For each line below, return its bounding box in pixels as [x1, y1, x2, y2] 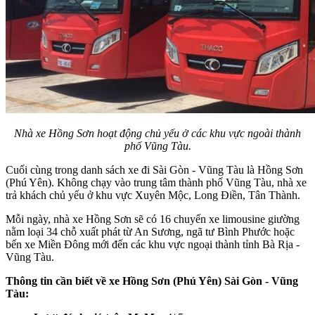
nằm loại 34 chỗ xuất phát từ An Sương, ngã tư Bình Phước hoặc [6, 226, 295, 238]
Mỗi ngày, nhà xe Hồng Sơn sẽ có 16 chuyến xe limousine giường [6, 213, 300, 226]
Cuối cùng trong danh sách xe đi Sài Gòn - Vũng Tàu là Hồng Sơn [6, 164, 303, 176]
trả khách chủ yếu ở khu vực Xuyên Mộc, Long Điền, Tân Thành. [6, 189, 303, 202]
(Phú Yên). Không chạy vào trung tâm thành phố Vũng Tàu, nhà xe [6, 176, 307, 189]
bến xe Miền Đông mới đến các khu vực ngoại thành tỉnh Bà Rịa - [6, 238, 300, 251]
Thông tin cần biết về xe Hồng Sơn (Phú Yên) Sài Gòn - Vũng [6, 275, 298, 288]
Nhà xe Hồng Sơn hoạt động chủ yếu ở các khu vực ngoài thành [14, 127, 301, 140]
